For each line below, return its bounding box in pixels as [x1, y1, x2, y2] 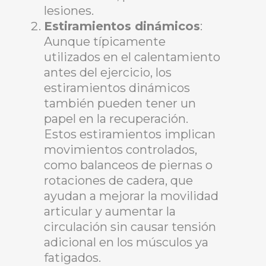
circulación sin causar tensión [44, 220, 216, 235]
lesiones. [44, 4, 94, 18]
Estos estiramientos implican [44, 127, 216, 142]
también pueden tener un [44, 96, 196, 111]
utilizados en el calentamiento [44, 50, 220, 65]
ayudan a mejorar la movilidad [44, 189, 218, 204]
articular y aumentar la [44, 204, 176, 219]
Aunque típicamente [44, 34, 166, 49]
